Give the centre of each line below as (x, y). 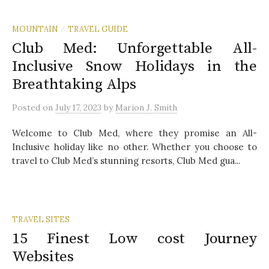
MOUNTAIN (35, 29)
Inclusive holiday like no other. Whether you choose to (134, 147)
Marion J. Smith (146, 107)
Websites (43, 256)
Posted (27, 107)
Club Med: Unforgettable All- (134, 48)
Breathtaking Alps (74, 84)
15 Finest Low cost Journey (134, 238)
